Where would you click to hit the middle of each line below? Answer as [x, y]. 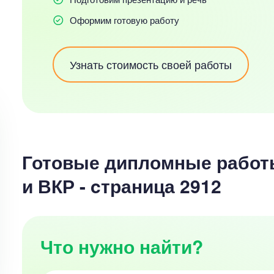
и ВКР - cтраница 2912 [121, 186]
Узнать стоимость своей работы [150, 64]
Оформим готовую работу [124, 20]
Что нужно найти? [121, 246]
